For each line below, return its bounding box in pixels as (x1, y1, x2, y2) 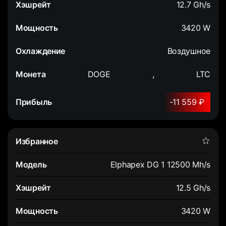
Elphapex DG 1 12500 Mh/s (110, 159, 210, 169)
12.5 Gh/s (176, 182, 210, 193)
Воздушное (167, 45, 210, 56)
